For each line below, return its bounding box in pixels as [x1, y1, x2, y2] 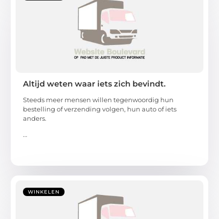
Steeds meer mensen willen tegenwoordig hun [23, 95, 174, 104]
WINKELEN [28, 188, 60, 195]
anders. [23, 114, 47, 122]
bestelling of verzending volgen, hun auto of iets [23, 105, 177, 113]
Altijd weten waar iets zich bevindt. [23, 79, 166, 88]
